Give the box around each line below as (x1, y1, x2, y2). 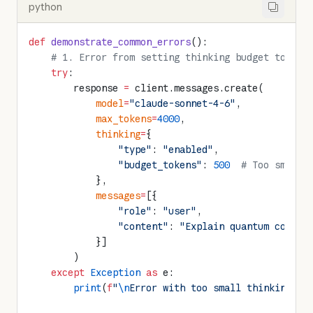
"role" (29, 205, 152, 217)
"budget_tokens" (29, 159, 202, 171)
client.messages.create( (129, 82, 263, 94)
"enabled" (163, 143, 213, 156)
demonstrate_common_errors (45, 36, 191, 48)
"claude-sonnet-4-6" (129, 97, 235, 110)
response (29, 82, 124, 94)
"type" (29, 143, 152, 156)
